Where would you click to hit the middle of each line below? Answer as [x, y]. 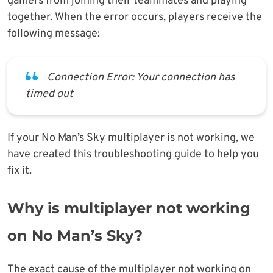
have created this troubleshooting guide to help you [133, 154]
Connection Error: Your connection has [141, 77]
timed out [49, 94]
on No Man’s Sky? [75, 235]
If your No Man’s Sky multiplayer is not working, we [131, 138]
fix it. [19, 171]
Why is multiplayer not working [129, 208]
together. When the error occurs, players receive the [135, 17]
